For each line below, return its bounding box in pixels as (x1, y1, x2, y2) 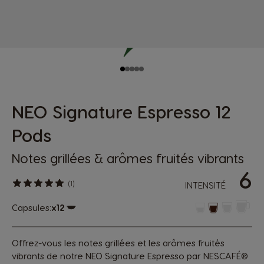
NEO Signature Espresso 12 (12, 101, 231, 122)
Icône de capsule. (64, 213, 119, 222)
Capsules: (12, 202, 51, 213)
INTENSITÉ (185, 180, 226, 190)
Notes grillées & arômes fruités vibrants (12, 150, 244, 166)
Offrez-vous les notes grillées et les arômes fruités (12, 237, 225, 248)
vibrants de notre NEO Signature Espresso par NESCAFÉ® (12, 250, 248, 261)
